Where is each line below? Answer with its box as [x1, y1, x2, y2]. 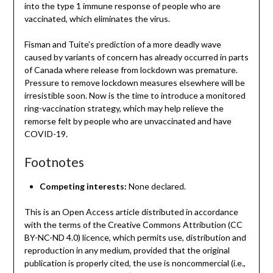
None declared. [126, 181, 186, 192]
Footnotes [24, 154, 84, 170]
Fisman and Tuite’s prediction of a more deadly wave [24, 39, 221, 50]
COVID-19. [24, 129, 68, 140]
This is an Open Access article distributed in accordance [24, 207, 238, 218]
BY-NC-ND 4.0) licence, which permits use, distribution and [24, 232, 246, 243]
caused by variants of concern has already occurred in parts [24, 52, 249, 63]
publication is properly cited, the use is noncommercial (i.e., [24, 258, 246, 269]
